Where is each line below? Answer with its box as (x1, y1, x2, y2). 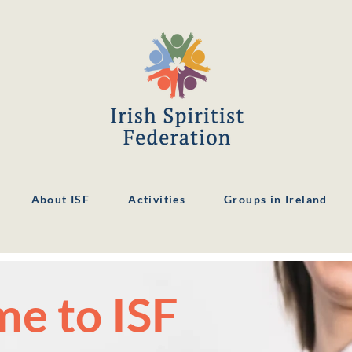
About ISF (31, 192, 90, 206)
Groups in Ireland (224, 192, 328, 206)
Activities (128, 192, 186, 206)
